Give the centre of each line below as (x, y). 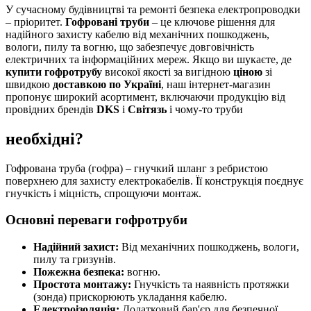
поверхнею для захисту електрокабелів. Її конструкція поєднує (154, 180)
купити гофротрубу (54, 72)
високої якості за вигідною (168, 72)
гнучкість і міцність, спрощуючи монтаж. (103, 193)
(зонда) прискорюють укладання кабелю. (130, 297)
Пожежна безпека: (79, 272)
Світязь (147, 109)
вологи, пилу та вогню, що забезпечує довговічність (130, 47)
